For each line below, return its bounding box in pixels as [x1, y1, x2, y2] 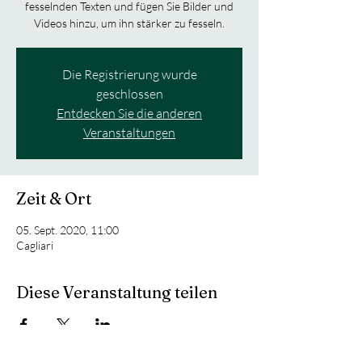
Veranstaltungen [83, 124, 175, 141]
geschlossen [95, 86, 163, 102]
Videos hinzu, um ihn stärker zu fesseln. [34, 16, 225, 30]
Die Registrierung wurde [61, 66, 197, 82]
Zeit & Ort [16, 188, 91, 208]
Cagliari [16, 238, 53, 252]
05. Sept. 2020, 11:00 [16, 223, 119, 237]
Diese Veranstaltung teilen [16, 282, 217, 302]
